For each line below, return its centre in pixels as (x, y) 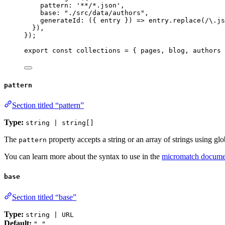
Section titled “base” (44, 197)
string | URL (50, 214)
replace (187, 20)
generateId (60, 20)
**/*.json (98, 5)
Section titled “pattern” (48, 105)
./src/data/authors (104, 13)
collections (98, 50)
